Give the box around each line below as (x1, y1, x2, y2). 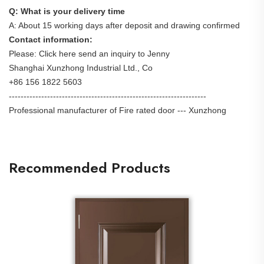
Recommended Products (9, 157, 170, 178)
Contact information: (9, 35, 93, 44)
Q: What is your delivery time (9, 6, 125, 16)
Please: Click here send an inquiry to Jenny (9, 49, 170, 58)
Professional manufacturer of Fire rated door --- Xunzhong (9, 105, 226, 115)
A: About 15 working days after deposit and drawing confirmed (9, 21, 240, 30)
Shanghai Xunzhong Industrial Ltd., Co (9, 63, 153, 72)
